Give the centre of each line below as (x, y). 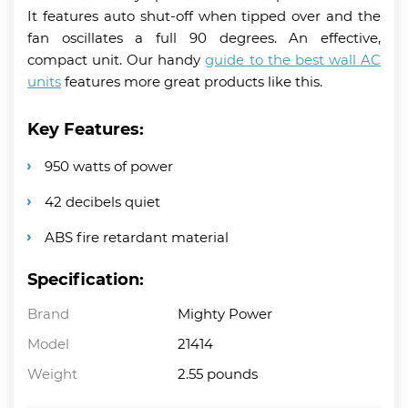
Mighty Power (225, 313)
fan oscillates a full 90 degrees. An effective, (204, 37)
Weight (52, 373)
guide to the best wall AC (293, 59)
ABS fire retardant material (137, 237)
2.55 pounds (218, 373)
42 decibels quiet (102, 201)
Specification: (86, 279)
